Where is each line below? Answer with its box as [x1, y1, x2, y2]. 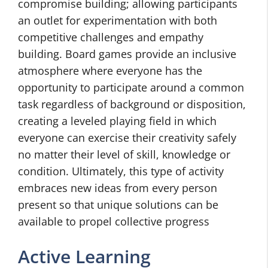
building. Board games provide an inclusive [18, 47, 236, 61]
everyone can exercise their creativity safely [18, 130, 236, 145]
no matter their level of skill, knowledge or [18, 147, 230, 162]
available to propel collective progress [18, 214, 209, 229]
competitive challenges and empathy [18, 30, 203, 44]
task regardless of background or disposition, [18, 97, 246, 111]
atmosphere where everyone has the [18, 63, 202, 78]
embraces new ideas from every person [18, 181, 217, 195]
